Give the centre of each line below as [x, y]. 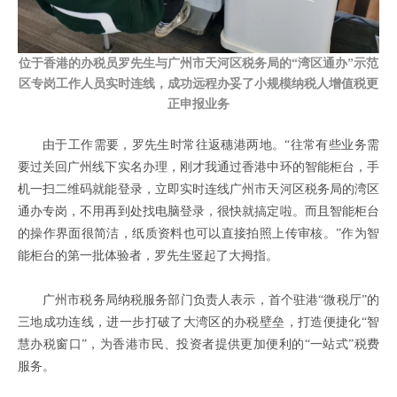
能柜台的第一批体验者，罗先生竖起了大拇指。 [148, 256]
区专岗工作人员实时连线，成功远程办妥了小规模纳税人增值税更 [198, 84]
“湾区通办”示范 [335, 63]
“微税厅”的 [349, 300]
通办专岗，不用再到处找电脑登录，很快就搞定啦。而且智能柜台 [198, 211]
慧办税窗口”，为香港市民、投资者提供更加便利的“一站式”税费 [198, 344]
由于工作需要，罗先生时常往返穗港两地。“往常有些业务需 [211, 145]
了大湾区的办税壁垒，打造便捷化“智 [275, 322]
